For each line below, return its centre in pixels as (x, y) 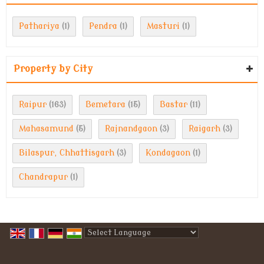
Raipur (33, 104)
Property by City (53, 69)
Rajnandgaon (131, 128)
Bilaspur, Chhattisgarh (67, 153)
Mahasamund (46, 128)
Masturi (163, 26)
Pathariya (39, 26)
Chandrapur (43, 177)
